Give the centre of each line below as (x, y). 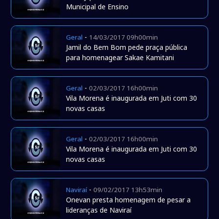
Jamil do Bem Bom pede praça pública (127, 47)
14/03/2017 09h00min (124, 37)
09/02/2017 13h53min (128, 190)
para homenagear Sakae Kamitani (120, 58)
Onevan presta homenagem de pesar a (129, 200)
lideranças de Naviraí (99, 210)
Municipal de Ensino (98, 7)
